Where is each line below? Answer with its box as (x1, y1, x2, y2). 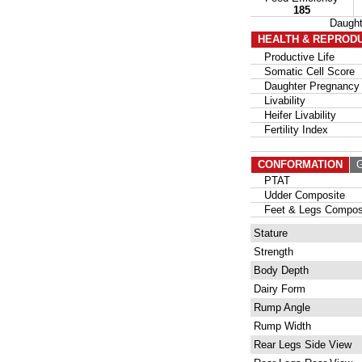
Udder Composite (251, 189, 345, 201)
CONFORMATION (258, 158, 343, 170)
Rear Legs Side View (250, 339, 351, 351)
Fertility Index (251, 124, 328, 136)
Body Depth (250, 264, 309, 276)
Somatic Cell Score (251, 65, 355, 78)
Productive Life (251, 51, 335, 63)
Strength (250, 246, 293, 258)
